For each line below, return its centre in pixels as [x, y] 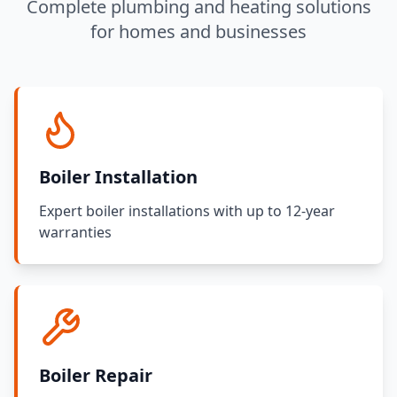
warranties [75, 232]
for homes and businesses [198, 31]
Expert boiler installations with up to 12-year [187, 210]
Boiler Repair [96, 375]
